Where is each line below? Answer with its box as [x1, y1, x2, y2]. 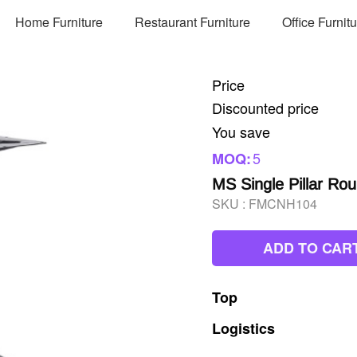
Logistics [212, 318, 275, 339]
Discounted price [212, 97, 319, 118]
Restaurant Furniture [135, 12, 251, 31]
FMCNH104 [249, 194, 317, 213]
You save [212, 121, 270, 142]
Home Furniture [15, 12, 104, 31]
